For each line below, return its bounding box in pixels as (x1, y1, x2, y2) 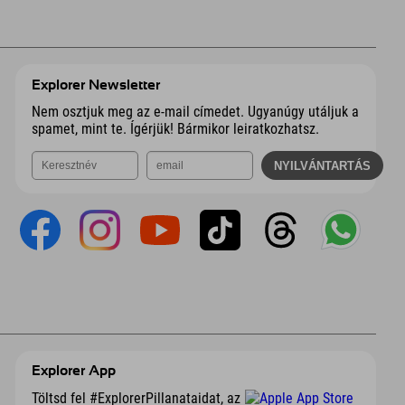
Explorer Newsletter (31, 77, 160, 92)
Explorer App (31, 363, 116, 379)
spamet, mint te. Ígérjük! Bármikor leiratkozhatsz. (31, 120, 319, 138)
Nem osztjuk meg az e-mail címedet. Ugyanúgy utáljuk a (31, 103, 359, 121)
